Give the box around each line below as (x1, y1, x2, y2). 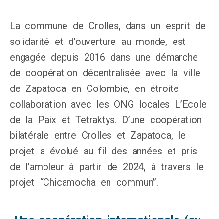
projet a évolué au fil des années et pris (10, 145, 197, 157)
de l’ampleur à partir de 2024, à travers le (10, 161, 204, 173)
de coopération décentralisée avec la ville (10, 67, 200, 79)
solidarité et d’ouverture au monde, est (10, 36, 186, 47)
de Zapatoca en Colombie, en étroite (10, 83, 179, 94)
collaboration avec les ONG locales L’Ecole (10, 98, 207, 110)
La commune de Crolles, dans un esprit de (10, 20, 206, 32)
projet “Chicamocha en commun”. (10, 176, 158, 188)
